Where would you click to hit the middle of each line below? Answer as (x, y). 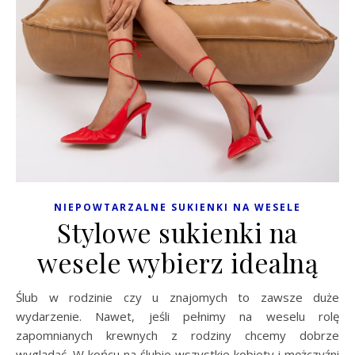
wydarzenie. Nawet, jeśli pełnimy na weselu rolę (177, 316)
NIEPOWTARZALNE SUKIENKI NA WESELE (177, 207)
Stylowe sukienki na (177, 232)
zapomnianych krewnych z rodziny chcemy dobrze (177, 335)
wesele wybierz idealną (177, 262)
